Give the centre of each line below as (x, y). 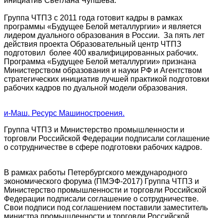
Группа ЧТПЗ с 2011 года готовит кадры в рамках (93, 18)
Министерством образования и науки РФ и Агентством (103, 71)
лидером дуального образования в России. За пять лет (104, 36)
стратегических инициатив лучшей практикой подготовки (107, 79)
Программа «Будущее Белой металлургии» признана (100, 62)
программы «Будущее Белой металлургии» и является (103, 27)
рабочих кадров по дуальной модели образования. (96, 88)
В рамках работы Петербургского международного (96, 173)
